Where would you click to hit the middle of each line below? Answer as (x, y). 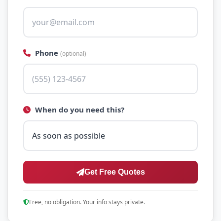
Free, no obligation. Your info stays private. (87, 202)
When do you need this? (79, 110)
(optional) (73, 54)
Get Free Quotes (114, 172)
